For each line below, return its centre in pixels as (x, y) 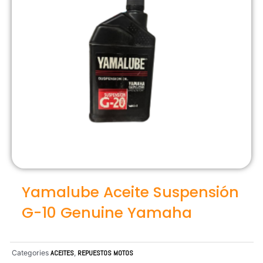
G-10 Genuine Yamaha (107, 213)
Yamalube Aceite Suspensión (130, 192)
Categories (30, 252)
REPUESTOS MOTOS (105, 253)
